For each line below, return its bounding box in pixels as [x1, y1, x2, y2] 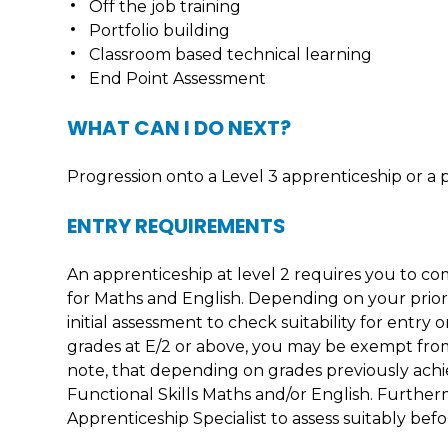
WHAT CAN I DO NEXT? [67, 114, 292, 142]
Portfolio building [89, 21, 231, 40]
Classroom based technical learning [89, 45, 373, 64]
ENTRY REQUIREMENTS [67, 212, 287, 240]
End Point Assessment [89, 69, 267, 88]
